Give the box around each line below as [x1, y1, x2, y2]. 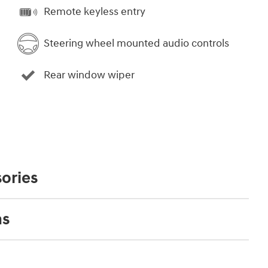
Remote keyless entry [44, 5, 145, 19]
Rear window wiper [44, 68, 135, 83]
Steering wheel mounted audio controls [44, 36, 229, 51]
